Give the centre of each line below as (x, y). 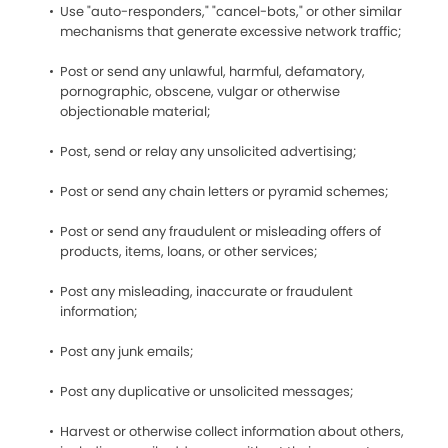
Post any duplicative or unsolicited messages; (206, 391)
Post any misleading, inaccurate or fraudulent (206, 291)
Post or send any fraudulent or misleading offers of (220, 231)
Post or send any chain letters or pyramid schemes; (224, 191)
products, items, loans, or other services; (188, 251)
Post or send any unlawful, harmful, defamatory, (212, 71)
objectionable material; (135, 111)
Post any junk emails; (126, 351)
